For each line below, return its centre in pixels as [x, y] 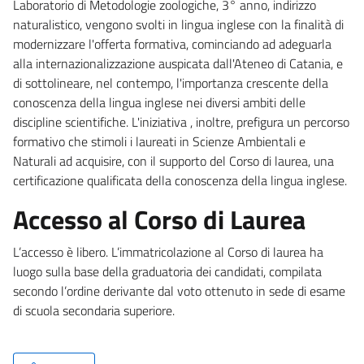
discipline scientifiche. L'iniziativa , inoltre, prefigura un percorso [181, 121]
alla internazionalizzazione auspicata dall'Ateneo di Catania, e [178, 63]
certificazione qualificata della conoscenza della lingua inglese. [180, 180]
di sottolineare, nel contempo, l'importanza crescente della [171, 82]
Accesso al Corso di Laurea [159, 219]
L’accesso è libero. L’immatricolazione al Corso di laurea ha [168, 251]
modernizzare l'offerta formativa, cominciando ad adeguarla [172, 43]
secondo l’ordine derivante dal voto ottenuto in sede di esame [179, 290]
